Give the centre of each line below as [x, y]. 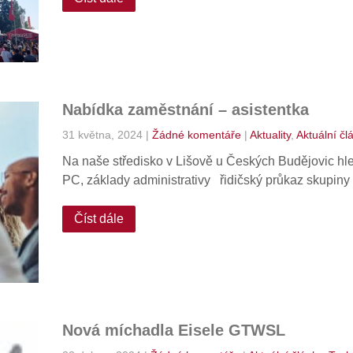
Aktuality [270, 135]
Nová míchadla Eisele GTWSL [173, 330]
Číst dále [98, 219]
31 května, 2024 [102, 135]
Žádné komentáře [196, 135]
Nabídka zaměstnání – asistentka [185, 110]
